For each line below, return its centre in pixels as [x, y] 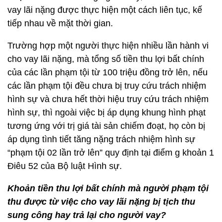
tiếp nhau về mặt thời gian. [60, 23]
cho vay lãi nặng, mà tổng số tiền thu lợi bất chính [106, 59]
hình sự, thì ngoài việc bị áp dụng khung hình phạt [107, 112]
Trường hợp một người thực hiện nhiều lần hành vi [108, 46]
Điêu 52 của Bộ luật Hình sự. [65, 166]
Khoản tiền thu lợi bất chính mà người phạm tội [108, 188]
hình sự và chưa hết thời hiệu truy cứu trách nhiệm [108, 99]
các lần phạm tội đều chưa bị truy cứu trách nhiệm [107, 86]
